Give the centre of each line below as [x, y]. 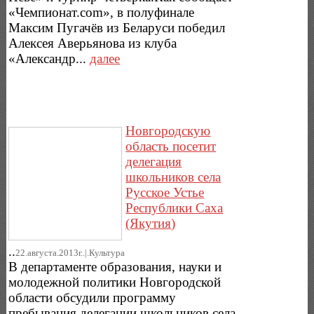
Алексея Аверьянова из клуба [93, 43]
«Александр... [49, 58]
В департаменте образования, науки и [115, 267]
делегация [154, 162]
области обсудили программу [93, 298]
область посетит [171, 146]
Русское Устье [165, 193]
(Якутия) [151, 224]
